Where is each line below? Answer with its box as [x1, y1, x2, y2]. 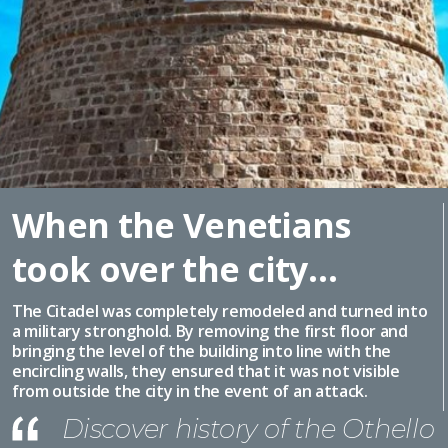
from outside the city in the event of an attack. [12, 380, 368, 402]
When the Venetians [12, 202, 351, 248]
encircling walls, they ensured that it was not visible [12, 360, 400, 382]
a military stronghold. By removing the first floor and [12, 320, 408, 342]
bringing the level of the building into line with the [12, 340, 392, 362]
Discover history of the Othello [62, 413, 435, 445]
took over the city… [12, 246, 338, 292]
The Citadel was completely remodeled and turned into [12, 300, 428, 322]
